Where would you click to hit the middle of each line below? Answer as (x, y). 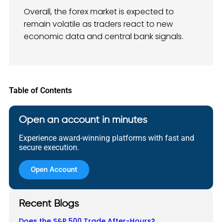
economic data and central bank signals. (104, 36)
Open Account (54, 170)
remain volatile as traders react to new (98, 24)
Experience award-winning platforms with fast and (107, 138)
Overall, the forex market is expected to (99, 11)
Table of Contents (40, 91)
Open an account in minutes (83, 120)
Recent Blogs (49, 204)
